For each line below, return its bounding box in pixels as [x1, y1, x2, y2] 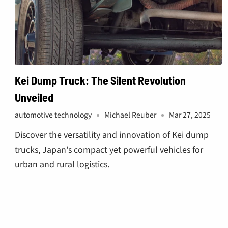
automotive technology [15, 109, 92, 120]
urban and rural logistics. [15, 157, 109, 170]
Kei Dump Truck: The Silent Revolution [15, 73, 186, 87]
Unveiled [15, 90, 53, 104]
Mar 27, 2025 [169, 109, 211, 120]
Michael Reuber [104, 109, 156, 120]
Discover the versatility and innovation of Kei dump [15, 128, 209, 140]
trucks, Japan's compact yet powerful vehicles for [15, 142, 203, 155]
